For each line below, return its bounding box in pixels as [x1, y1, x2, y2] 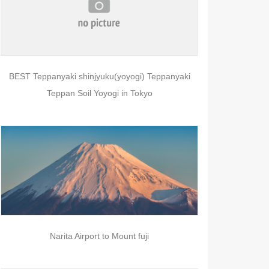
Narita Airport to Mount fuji [50, 231, 150, 241]
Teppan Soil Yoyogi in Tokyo [46, 88, 153, 98]
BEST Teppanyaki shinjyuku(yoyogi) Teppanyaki [8, 71, 190, 82]
